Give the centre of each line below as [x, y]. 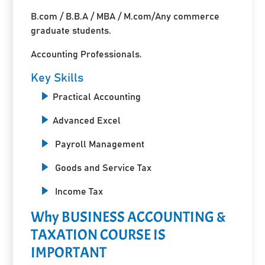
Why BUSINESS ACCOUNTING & [129, 217]
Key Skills [57, 78]
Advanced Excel [87, 120]
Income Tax [78, 191]
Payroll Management [99, 144]
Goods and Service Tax [102, 168]
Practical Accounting [97, 97]
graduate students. [71, 30]
